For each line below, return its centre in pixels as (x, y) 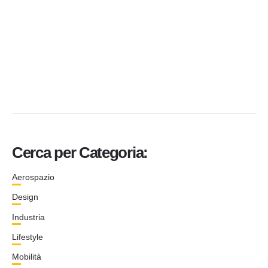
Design (25, 197)
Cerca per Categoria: (80, 152)
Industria (28, 217)
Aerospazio (33, 177)
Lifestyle (28, 237)
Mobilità (27, 257)
